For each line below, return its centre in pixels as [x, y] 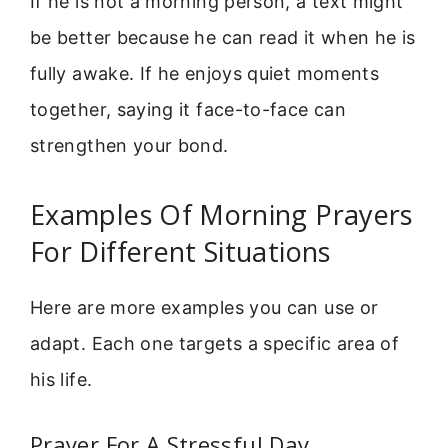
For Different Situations [180, 252]
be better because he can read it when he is [223, 37]
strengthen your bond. [129, 145]
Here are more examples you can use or [204, 308]
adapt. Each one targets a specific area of [215, 344]
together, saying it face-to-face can [188, 109]
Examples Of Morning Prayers [221, 215]
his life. [61, 380]
